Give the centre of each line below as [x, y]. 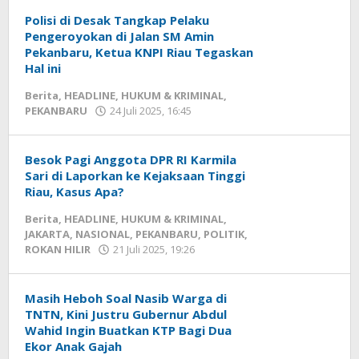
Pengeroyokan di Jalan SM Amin [119, 36]
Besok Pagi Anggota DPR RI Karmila [131, 159]
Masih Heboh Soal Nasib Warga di [126, 298]
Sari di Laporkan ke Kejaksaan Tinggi [135, 175]
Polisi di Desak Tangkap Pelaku [117, 20]
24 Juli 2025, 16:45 [151, 111]
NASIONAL [103, 234]
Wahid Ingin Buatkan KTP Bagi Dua [128, 330]
